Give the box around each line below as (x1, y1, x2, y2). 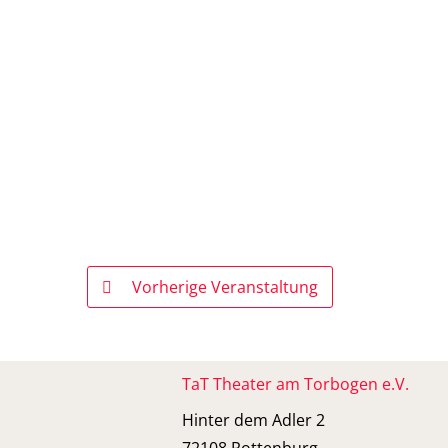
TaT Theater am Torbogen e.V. (182, 373, 409, 395)
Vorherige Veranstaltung (132, 276, 318, 298)
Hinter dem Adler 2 (182, 409, 325, 431)
